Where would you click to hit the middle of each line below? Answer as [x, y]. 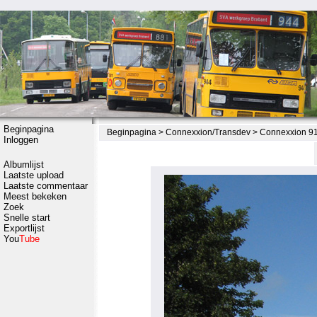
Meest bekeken [35, 196]
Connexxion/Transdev [208, 132]
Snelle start [27, 218]
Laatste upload [34, 175]
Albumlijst [24, 165]
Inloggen [21, 140]
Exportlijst [24, 228]
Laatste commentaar [46, 186]
